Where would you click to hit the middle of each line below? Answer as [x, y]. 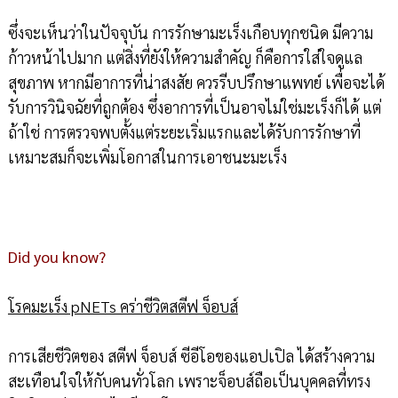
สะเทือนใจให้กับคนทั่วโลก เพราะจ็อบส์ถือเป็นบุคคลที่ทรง [189, 380]
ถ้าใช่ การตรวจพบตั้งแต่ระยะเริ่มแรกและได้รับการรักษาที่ [184, 131]
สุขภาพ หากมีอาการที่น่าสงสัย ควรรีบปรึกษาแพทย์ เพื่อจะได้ [196, 82]
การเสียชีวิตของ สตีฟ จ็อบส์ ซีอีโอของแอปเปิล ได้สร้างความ [191, 355]
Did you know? [56, 256]
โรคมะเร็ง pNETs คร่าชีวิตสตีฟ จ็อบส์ [123, 306]
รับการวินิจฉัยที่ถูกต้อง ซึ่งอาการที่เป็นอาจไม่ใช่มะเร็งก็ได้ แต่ [194, 107]
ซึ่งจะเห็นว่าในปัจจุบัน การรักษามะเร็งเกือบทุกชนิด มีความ [190, 32]
